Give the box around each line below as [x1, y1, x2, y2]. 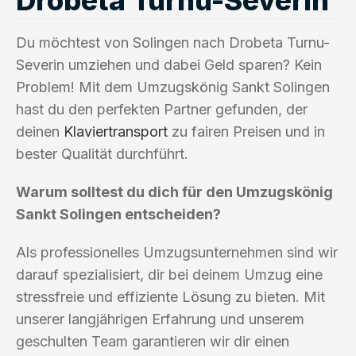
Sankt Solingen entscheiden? [16, 205, 221, 222]
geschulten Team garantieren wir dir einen [16, 332, 289, 350]
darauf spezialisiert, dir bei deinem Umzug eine [16, 265, 323, 283]
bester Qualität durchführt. [16, 145, 188, 162]
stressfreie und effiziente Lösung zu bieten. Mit [16, 288, 325, 305]
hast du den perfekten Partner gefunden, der [16, 100, 308, 118]
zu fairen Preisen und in [168, 122, 325, 140]
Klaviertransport [64, 122, 168, 140]
